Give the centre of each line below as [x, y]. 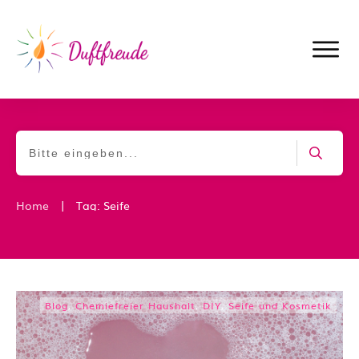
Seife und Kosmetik [280, 305]
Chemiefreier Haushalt [135, 305]
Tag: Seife [103, 205]
